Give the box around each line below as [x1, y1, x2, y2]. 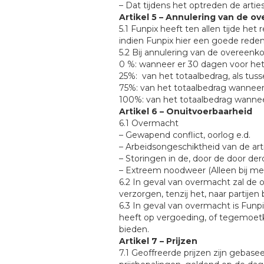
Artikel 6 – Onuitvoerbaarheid [119, 106, 252, 117]
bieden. [119, 224, 149, 235]
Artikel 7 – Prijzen [119, 236, 197, 246]
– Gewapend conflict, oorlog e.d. [119, 130, 250, 140]
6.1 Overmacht [119, 118, 179, 128]
